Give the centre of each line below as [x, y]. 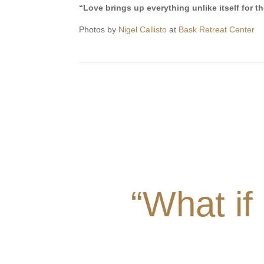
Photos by [99, 29]
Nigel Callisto [143, 29]
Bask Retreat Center [217, 29]
